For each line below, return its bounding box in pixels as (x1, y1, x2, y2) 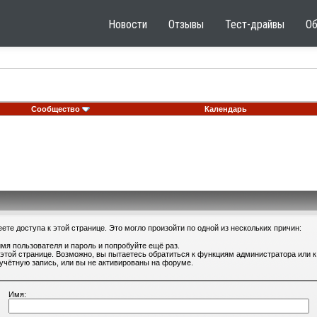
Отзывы (168, 18, 204, 31)
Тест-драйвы (225, 18, 284, 31)
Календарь (204, 105, 247, 113)
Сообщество (31, 105, 80, 113)
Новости (108, 18, 147, 31)
